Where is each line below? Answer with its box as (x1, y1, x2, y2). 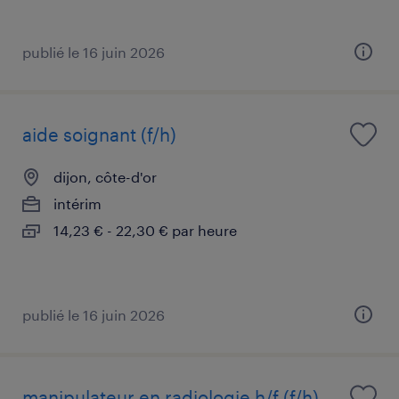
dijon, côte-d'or (53, 167, 157, 185)
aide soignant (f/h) (22, 123, 176, 145)
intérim (53, 194, 102, 212)
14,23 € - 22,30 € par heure (53, 221, 237, 239)
